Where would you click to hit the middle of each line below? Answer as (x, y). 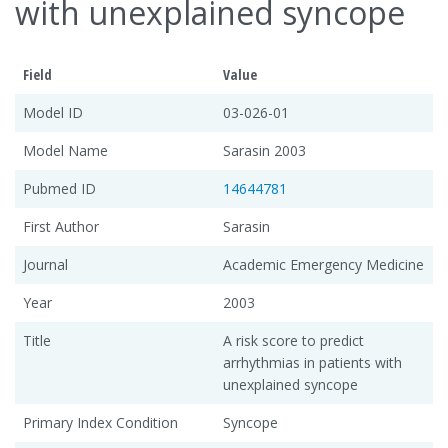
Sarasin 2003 (264, 150)
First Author (61, 226)
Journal (45, 264)
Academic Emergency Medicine (323, 264)
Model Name (65, 150)
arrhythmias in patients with (312, 362)
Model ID (53, 112)
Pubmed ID (59, 188)
